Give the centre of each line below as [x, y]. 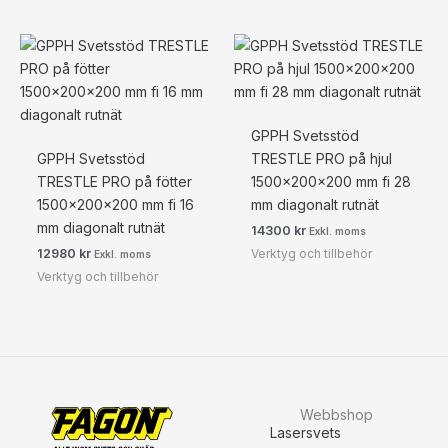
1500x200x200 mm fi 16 [115, 205]
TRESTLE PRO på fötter [114, 182]
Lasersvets [305, 432]
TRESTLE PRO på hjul [321, 159]
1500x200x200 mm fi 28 [330, 182]
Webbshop [336, 414]
